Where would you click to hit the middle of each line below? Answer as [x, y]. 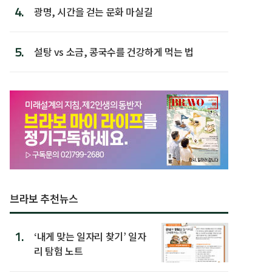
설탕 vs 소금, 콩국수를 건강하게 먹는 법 [114, 51]
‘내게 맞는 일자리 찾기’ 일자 [90, 236]
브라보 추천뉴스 [44, 198]
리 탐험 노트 [59, 250]
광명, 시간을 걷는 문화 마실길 [93, 11]
